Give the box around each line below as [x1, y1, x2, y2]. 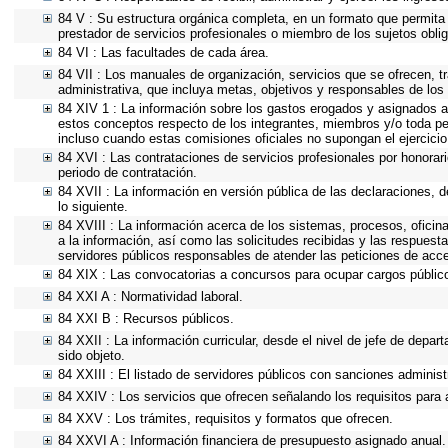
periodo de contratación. [58, 165, 197, 180]
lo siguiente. [58, 199, 128, 214]
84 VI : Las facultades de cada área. [58, 45, 269, 60]
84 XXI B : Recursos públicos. [58, 311, 234, 326]
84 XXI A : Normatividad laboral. [58, 289, 243, 304]
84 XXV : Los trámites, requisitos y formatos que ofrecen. [58, 411, 393, 426]
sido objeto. [58, 348, 125, 363]
